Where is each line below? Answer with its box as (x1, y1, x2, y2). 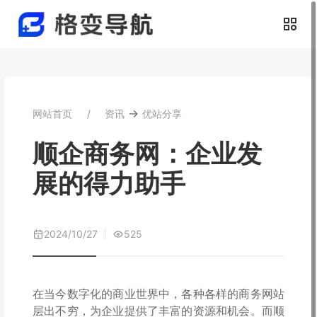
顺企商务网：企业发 (33, 138, 262, 169)
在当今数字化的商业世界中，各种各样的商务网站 (33, 285, 284, 301)
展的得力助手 (33, 168, 185, 199)
